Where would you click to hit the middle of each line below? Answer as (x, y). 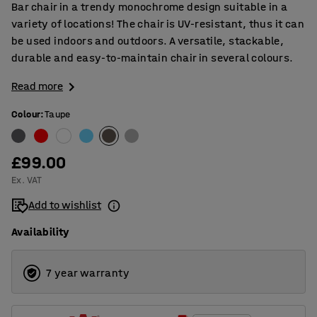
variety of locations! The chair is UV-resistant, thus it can (158, 24)
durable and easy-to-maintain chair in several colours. (152, 58)
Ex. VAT (27, 180)
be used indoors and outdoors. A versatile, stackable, (148, 41)
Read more (37, 86)
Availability (41, 232)
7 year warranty (88, 273)
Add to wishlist (65, 205)
